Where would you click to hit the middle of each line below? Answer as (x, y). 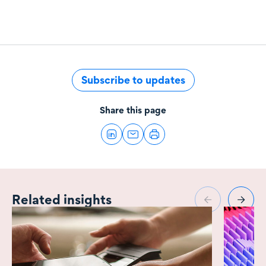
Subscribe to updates (133, 80)
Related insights (62, 199)
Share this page (133, 110)
